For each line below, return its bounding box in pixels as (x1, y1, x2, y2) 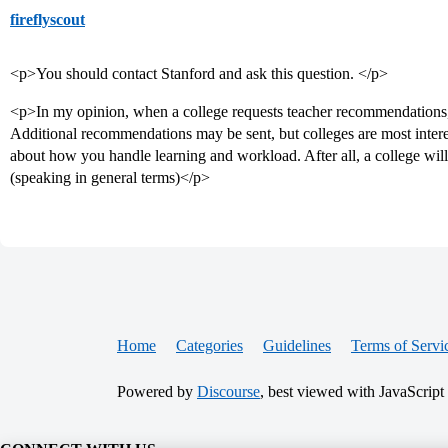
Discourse (197, 383, 260, 400)
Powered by (117, 383, 197, 400)
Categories (176, 337, 243, 354)
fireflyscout (10, 11, 85, 28)
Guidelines (263, 337, 331, 354)
